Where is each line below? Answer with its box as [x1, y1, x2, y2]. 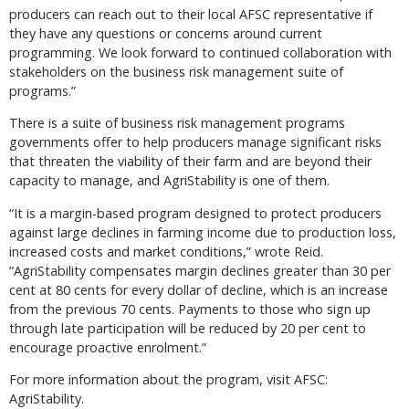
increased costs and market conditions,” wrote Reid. [9, 242, 323, 260]
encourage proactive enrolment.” [9, 338, 206, 356]
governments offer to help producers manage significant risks [9, 133, 382, 152]
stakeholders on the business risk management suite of [9, 62, 343, 80]
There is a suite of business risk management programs [9, 114, 345, 132]
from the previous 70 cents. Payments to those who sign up [9, 299, 371, 318]
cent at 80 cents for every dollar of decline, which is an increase [9, 280, 388, 299]
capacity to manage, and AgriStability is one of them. [9, 172, 330, 190]
